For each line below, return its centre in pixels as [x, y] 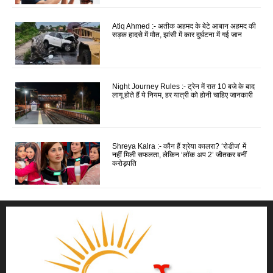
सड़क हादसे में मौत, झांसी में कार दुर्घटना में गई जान [177, 35]
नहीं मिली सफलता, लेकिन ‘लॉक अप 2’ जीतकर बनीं [180, 155]
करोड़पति [125, 164]
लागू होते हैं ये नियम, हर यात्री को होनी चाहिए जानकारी [183, 95]
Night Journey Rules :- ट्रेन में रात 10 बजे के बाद [184, 86]
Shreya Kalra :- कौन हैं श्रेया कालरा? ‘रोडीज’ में [179, 147]
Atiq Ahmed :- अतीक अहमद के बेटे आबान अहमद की [184, 26]
